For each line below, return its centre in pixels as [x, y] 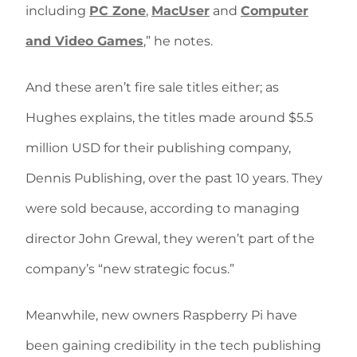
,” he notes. [178, 41]
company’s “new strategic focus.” [130, 269]
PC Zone [118, 11]
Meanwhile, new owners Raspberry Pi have [161, 316]
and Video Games [84, 41]
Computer [275, 11]
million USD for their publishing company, [158, 148]
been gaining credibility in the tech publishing [173, 346]
